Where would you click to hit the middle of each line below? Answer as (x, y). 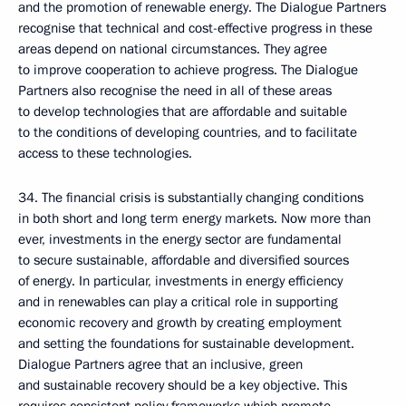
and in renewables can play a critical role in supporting (178, 302)
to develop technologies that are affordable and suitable (183, 111)
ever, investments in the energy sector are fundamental (180, 239)
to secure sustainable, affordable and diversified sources (184, 260)
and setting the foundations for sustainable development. (186, 343)
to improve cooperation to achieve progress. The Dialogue (188, 70)
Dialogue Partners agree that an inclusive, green (160, 364)
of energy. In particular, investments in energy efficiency (180, 281)
